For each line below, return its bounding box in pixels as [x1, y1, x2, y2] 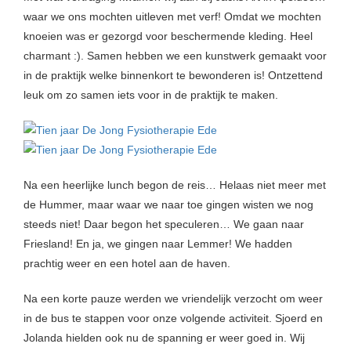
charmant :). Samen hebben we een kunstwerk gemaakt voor [24, 49, 327, 63]
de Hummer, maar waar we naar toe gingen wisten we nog [24, 198, 313, 212]
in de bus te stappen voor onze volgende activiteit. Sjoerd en [24, 312, 323, 325]
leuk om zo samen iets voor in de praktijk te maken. [24, 89, 278, 102]
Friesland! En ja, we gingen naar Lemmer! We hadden [24, 237, 292, 251]
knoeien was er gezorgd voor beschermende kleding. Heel [24, 30, 313, 43]
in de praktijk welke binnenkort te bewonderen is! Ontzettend [24, 69, 323, 82]
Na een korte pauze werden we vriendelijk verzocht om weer [24, 292, 323, 306]
